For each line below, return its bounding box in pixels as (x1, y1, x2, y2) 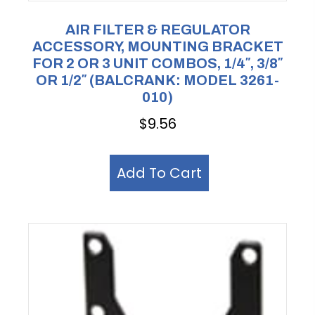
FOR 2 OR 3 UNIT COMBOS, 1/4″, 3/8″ (32, 56, 283, 72)
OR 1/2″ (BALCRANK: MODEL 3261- (36, 72, 279, 89)
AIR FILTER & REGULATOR (65, 22, 250, 38)
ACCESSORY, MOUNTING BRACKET (32, 39, 283, 55)
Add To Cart (117, 163, 202, 184)
